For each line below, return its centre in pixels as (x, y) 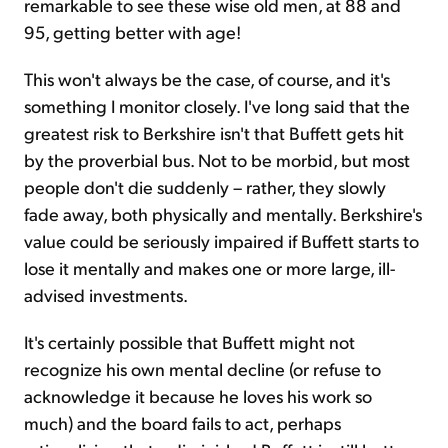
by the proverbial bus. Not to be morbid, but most (217, 159)
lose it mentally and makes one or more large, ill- (209, 267)
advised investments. (106, 294)
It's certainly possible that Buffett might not (189, 341)
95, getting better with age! (132, 31)
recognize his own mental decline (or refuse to (202, 368)
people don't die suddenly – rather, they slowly (205, 186)
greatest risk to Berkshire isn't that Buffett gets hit (214, 132)
